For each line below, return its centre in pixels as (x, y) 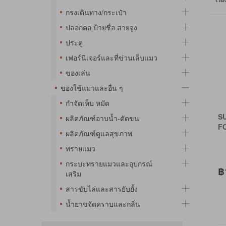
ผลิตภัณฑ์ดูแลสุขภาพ (99, 133)
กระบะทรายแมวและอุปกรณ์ (109, 163)
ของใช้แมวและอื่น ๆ (92, 88)
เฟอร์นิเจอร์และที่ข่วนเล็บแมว (111, 57)
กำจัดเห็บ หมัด (88, 103)
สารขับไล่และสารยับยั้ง (102, 188)
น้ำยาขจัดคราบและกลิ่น (103, 204)
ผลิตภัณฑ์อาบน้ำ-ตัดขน (102, 118)
